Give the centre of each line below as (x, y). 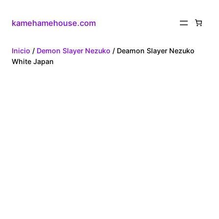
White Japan (33, 62)
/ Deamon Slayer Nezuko (153, 51)
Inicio (21, 51)
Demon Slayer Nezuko (74, 51)
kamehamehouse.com (54, 23)
